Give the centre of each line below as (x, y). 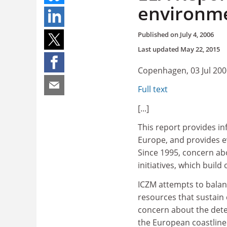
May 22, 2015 (200, 49)
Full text (153, 89)
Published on (159, 34)
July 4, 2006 (197, 34)
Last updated (159, 49)
